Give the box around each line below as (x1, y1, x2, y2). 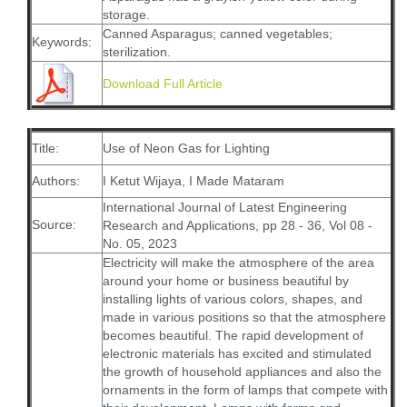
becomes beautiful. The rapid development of (103, 328, 363, 342)
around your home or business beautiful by (103, 273, 349, 288)
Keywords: (32, 35, 92, 49)
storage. (103, 7, 150, 22)
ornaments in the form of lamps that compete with (103, 382, 388, 397)
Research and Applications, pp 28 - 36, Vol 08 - (103, 218, 372, 233)
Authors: (32, 174, 80, 188)
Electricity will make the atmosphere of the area (103, 255, 374, 270)
